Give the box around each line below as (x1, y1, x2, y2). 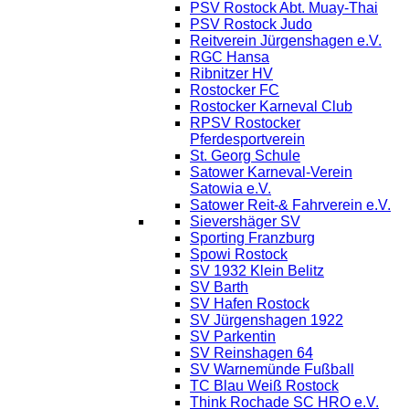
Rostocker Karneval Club (190, 98, 352, 114)
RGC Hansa (190, 48, 269, 65)
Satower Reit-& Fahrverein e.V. (190, 196, 391, 213)
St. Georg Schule (190, 147, 300, 163)
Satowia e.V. (190, 180, 271, 196)
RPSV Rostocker (190, 114, 300, 131)
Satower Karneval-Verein (190, 163, 352, 180)
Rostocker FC (190, 81, 279, 98)
